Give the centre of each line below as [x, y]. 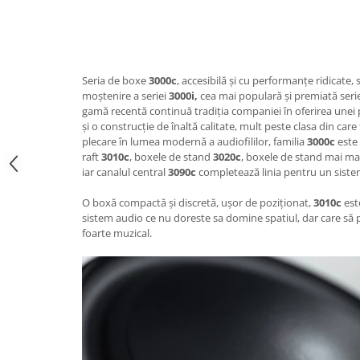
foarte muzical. [117, 233]
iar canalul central [124, 172]
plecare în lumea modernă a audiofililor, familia [194, 141]
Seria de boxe [115, 80]
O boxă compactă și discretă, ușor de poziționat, [198, 202]
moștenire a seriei [125, 95]
